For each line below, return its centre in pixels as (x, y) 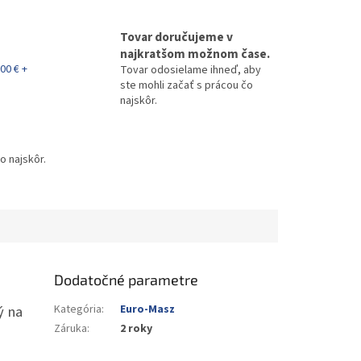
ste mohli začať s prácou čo (187, 86)
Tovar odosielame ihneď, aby (191, 71)
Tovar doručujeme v (176, 37)
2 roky (137, 329)
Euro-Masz (148, 310)
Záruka (71, 329)
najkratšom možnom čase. (195, 54)
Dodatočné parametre (127, 280)
